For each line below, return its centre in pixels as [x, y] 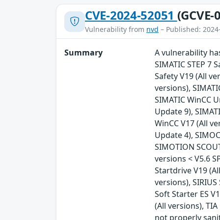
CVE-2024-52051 [131, 15]
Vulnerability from [116, 29]
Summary [83, 53]
